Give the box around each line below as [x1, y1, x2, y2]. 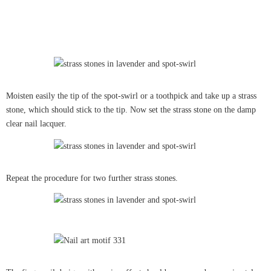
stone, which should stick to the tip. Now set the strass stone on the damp [6, 105, 256, 115]
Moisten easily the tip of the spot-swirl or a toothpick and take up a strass [6, 91, 256, 101]
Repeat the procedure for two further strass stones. [6, 173, 178, 183]
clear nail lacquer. [6, 119, 67, 129]
